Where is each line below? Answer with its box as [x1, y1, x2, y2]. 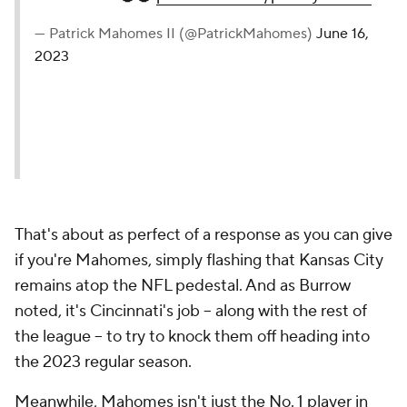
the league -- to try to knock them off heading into [15, 326, 370, 347]
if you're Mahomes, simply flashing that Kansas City [15, 250, 383, 271]
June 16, [316, 25, 369, 43]
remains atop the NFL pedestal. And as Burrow [15, 275, 351, 296]
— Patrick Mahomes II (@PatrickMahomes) [35, 25, 316, 43]
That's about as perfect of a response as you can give [15, 224, 392, 245]
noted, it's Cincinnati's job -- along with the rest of [15, 301, 367, 322]
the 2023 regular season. [15, 352, 195, 372]
